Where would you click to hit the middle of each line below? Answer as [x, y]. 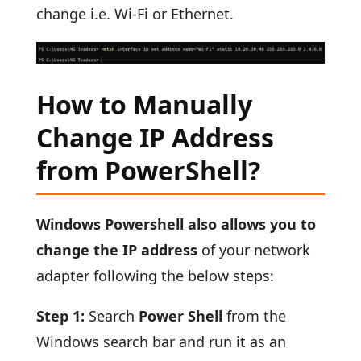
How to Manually [144, 104]
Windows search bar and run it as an [161, 341]
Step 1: [62, 315]
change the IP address [116, 249]
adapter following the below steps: [159, 275]
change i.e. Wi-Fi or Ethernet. [139, 13]
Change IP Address [155, 137]
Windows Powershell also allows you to [176, 224]
